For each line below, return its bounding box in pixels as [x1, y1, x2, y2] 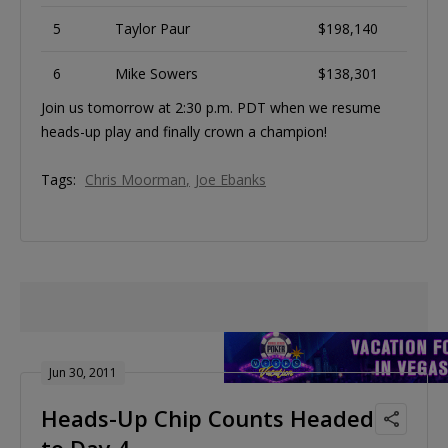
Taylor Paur [115, 18, 190, 38]
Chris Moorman [85, 169, 186, 189]
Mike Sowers [115, 63, 198, 83]
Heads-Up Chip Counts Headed [41, 403, 374, 434]
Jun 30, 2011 [49, 364, 117, 382]
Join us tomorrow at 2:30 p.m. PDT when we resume [41, 97, 381, 117]
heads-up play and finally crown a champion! [41, 121, 327, 141]
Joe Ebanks [195, 169, 266, 189]
